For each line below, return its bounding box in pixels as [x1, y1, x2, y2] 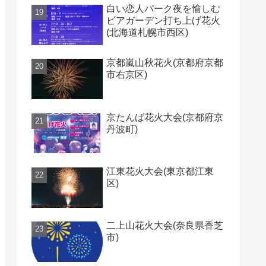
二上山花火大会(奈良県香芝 [106, 220, 223, 230]
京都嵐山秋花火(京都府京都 [106, 58, 223, 68]
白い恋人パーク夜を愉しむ [106, 4, 220, 14]
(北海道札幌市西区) [106, 27, 188, 38]
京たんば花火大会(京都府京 [106, 112, 223, 122]
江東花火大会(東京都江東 [106, 166, 214, 176]
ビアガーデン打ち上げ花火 [106, 15, 220, 26]
